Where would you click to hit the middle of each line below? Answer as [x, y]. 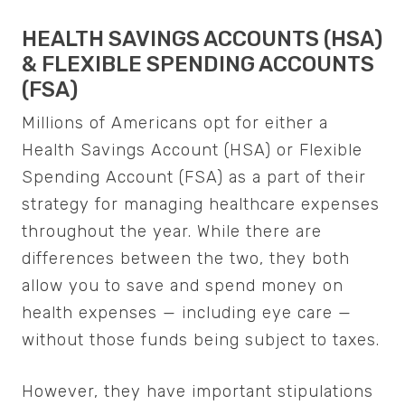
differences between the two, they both [186, 259]
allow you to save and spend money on [183, 286]
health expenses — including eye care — [187, 313]
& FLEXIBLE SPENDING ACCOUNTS [198, 65]
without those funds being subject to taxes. [201, 340]
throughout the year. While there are [172, 232]
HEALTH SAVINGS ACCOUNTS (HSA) [202, 39]
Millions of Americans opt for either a [175, 123]
